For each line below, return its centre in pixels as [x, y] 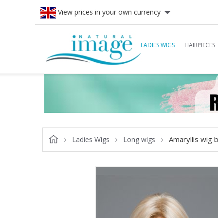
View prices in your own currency [108, 12]
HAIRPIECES [200, 45]
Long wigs [139, 139]
